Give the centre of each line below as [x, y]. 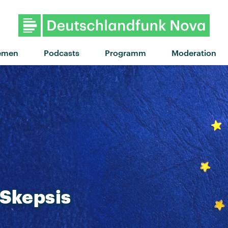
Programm [125, 52]
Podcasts [61, 52]
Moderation [194, 52]
